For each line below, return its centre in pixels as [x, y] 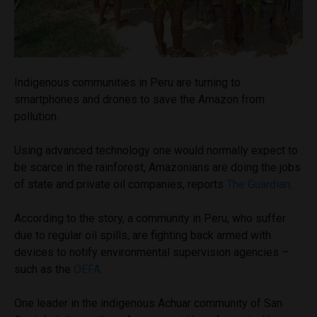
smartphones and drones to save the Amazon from [139, 99]
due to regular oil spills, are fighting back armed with [143, 235]
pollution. [36, 116]
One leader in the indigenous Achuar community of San [148, 303]
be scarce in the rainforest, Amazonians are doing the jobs [157, 167]
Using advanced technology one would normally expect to [156, 150]
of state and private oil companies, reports [120, 184]
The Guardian [258, 184]
